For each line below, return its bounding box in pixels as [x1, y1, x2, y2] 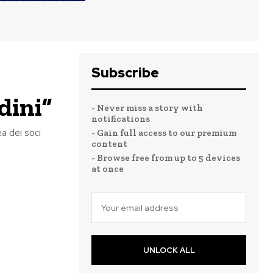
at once [91, 163, 124, 174]
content [91, 138, 127, 149]
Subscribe [91, 64, 159, 82]
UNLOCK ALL [143, 245, 195, 255]
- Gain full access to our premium [91, 127, 236, 138]
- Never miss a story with [91, 102, 203, 113]
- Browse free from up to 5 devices [91, 152, 240, 163]
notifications [91, 113, 150, 124]
